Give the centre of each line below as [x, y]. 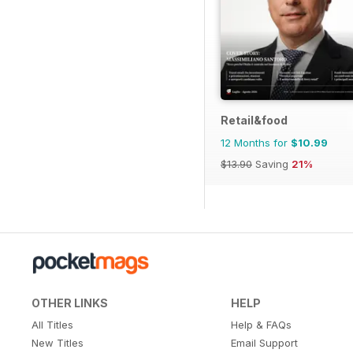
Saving [272, 163]
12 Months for [256, 142]
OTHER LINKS [70, 303]
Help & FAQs [261, 324]
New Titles [58, 342]
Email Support [264, 342]
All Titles [52, 324]
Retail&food [254, 120]
